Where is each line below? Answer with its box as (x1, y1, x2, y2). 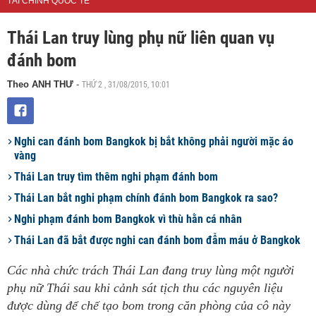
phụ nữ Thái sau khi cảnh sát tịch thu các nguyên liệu (7, 281, 283, 295)
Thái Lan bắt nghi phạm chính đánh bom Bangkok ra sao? (14, 191, 278, 205)
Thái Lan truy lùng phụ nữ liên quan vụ (7, 28, 274, 48)
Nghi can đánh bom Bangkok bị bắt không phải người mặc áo (14, 135, 293, 148)
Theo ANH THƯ (7, 79, 73, 90)
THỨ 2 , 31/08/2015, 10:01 (82, 78, 170, 90)
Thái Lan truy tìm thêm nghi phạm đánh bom (14, 170, 218, 183)
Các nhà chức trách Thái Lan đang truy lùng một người (7, 263, 294, 277)
